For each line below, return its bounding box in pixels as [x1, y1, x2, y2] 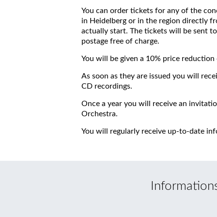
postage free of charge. [81, 37, 159, 46]
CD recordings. [81, 82, 132, 91]
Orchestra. [81, 110, 118, 118]
